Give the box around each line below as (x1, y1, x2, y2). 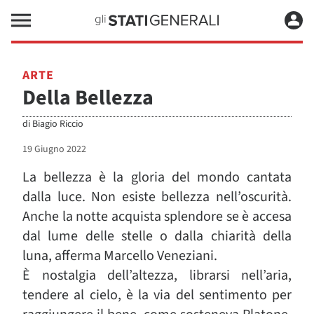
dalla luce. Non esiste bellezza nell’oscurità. (22, 187, 292, 207)
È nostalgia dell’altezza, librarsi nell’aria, (22, 266, 292, 285)
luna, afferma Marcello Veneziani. (22, 246, 217, 266)
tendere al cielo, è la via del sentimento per (22, 285, 292, 305)
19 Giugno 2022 (22, 142, 86, 156)
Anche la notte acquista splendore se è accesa (22, 207, 292, 226)
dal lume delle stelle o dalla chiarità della (22, 226, 292, 246)
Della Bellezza (22, 83, 153, 113)
